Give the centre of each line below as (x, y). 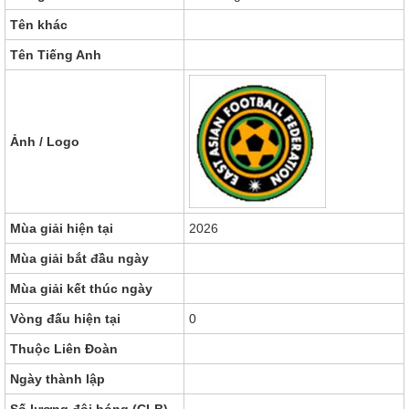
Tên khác (39, 24)
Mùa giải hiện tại (62, 228)
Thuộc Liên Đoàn (64, 348)
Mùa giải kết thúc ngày (81, 288)
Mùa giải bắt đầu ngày (79, 258)
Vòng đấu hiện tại (65, 318)
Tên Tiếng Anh (56, 54)
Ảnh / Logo (45, 141)
